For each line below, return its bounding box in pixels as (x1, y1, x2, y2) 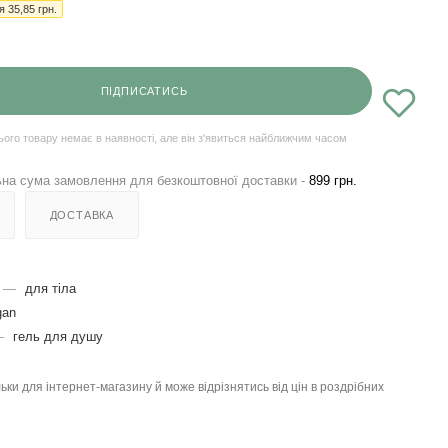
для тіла (25, 280, 76, 296)
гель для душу (13, 328, 103, 344)
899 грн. (309, 172, 357, 188)
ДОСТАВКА (49, 208, 115, 221)
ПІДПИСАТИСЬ (100, 84, 188, 97)
